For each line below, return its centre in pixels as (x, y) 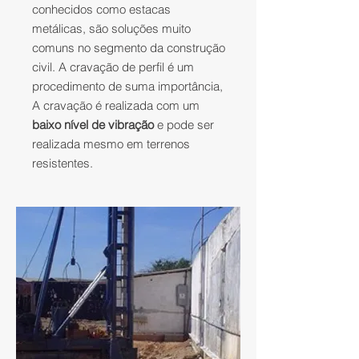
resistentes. (63, 163)
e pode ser (186, 125)
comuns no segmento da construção (129, 48)
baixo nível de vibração (95, 125)
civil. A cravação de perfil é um (113, 67)
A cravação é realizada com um (116, 105)
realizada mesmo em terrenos (111, 144)
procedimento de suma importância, (127, 86)
